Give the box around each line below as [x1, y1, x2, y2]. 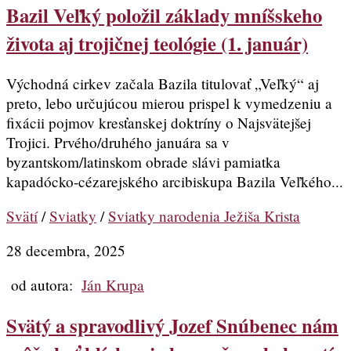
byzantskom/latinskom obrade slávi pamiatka [6, 151, 280, 172]
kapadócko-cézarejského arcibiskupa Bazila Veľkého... [6, 171, 343, 191]
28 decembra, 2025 [6, 241, 125, 261]
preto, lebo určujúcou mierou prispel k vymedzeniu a [6, 92, 332, 113]
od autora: [6, 275, 81, 295]
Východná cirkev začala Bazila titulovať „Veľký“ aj [6, 73, 319, 93]
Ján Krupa [81, 275, 144, 295]
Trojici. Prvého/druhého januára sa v [6, 132, 230, 152]
